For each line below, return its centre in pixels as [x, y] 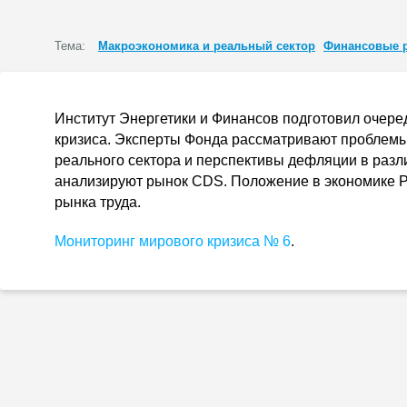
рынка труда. [98, 202]
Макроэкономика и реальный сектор [207, 46]
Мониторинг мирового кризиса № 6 [173, 241]
